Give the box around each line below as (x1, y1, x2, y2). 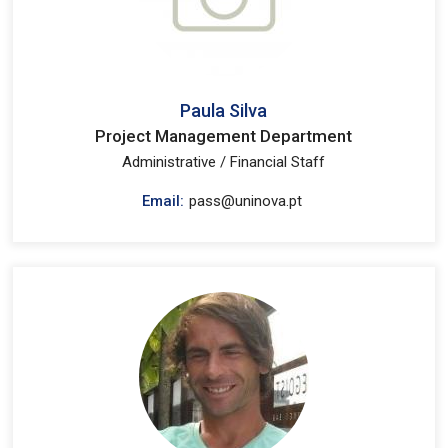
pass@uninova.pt (189, 192, 303, 210)
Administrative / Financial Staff (122, 153, 326, 171)
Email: (142, 192, 185, 210)
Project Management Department (95, 126, 353, 146)
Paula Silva (180, 100, 268, 121)
